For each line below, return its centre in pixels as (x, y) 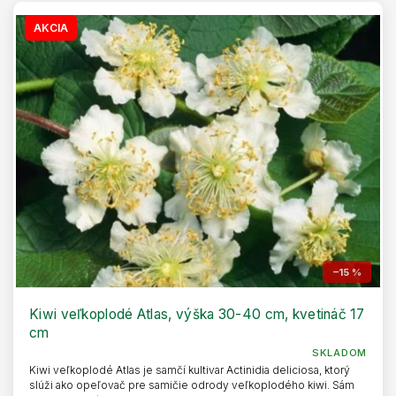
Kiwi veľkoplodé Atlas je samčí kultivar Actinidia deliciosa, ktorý (190, 370)
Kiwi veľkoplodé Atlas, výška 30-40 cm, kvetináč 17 (197, 315)
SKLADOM (339, 353)
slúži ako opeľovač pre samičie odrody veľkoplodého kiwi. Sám (192, 385)
